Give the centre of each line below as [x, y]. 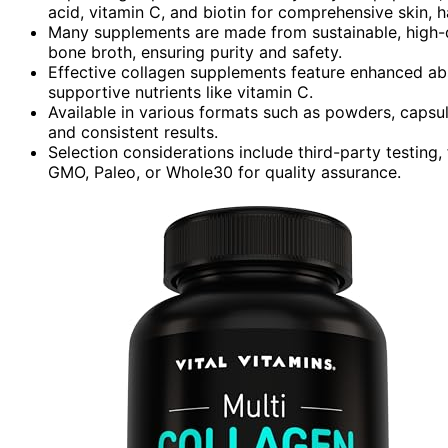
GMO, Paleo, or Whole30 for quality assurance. [224, 171]
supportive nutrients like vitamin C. [180, 91]
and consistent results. [133, 131]
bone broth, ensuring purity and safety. [195, 51]
